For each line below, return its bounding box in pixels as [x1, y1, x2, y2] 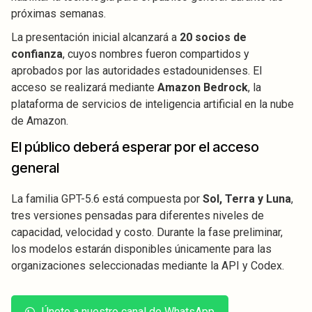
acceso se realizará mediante [11, 81, 157, 95]
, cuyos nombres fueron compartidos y [63, 47, 249, 61]
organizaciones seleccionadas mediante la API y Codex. [11, 259, 284, 273]
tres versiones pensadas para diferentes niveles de [11, 209, 264, 223]
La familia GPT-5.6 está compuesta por [11, 192, 203, 206]
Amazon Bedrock [157, 81, 248, 95]
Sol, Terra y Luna [203, 192, 291, 206]
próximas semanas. [11, 7, 106, 21]
